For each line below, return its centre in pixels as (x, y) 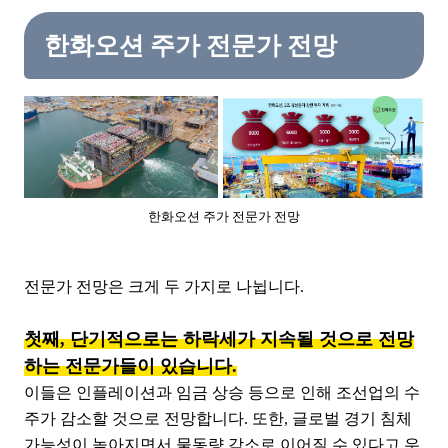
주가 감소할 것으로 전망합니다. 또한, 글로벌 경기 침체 (218, 418)
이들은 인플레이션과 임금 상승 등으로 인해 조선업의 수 (222, 392)
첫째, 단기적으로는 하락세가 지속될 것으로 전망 (219, 338)
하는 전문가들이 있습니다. (130, 365)
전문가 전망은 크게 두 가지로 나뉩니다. (164, 286)
